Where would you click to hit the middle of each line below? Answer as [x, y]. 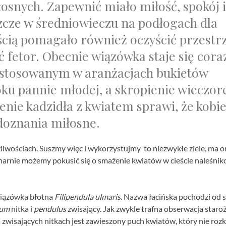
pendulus [50, 209]
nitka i [22, 209]
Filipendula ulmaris [87, 197]
